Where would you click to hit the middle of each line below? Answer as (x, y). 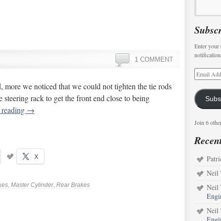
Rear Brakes (73, 185)
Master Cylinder (32, 185)
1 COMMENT (154, 59)
